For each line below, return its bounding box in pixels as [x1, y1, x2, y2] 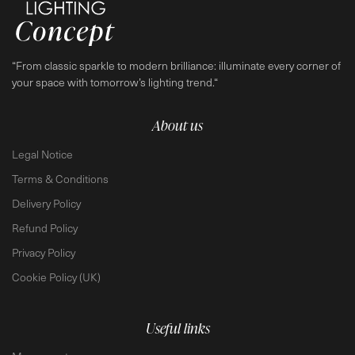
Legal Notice [12, 146, 73, 162]
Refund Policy [12, 219, 78, 235]
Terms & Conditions [12, 170, 109, 186]
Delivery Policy [12, 195, 81, 211]
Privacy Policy [12, 244, 75, 260]
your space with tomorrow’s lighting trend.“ [12, 74, 218, 90]
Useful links [145, 317, 210, 338]
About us [152, 115, 203, 136]
